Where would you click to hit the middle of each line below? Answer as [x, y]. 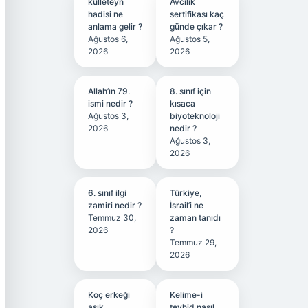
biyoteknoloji [195, 116]
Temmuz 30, [112, 218]
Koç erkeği [109, 295]
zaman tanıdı [196, 218]
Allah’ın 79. [109, 91]
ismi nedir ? [110, 103]
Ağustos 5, [190, 39]
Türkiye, [186, 193]
